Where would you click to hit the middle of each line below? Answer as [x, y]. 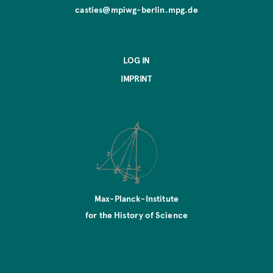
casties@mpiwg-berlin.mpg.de [136, 10]
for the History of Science [136, 214]
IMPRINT [136, 79]
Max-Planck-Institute [136, 198]
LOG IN [136, 60]
